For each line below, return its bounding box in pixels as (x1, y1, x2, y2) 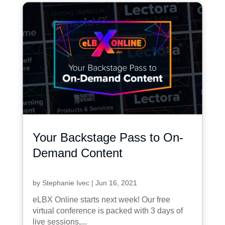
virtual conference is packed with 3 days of (32, 206, 183, 215)
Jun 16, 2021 (95, 178, 137, 187)
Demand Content (32, 146, 123, 160)
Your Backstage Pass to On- (32, 130, 183, 144)
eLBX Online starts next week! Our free (32, 195, 170, 204)
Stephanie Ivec (42, 178, 89, 187)
